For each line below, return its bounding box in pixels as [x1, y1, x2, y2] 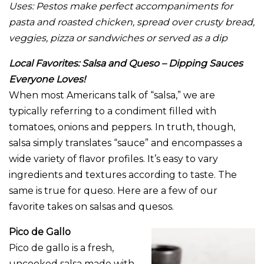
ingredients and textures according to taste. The [9, 169, 237, 181]
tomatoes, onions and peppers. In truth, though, [9, 121, 235, 133]
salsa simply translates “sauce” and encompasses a [9, 137, 242, 149]
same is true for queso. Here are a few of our [9, 185, 217, 197]
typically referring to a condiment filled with [9, 105, 216, 117]
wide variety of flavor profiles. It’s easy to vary [9, 153, 218, 165]
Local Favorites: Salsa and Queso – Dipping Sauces [9, 58, 243, 70]
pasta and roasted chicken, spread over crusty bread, [9, 16, 255, 28]
